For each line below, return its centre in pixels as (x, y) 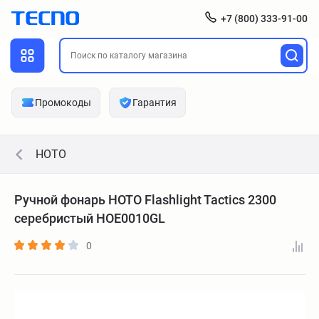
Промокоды (63, 103)
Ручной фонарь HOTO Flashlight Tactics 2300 (145, 200)
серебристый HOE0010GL (90, 218)
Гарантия (155, 103)
